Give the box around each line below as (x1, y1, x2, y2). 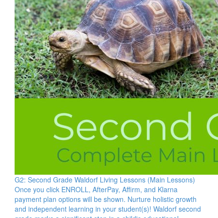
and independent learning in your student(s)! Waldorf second (15, 204, 201, 214)
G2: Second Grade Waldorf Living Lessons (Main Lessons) (15, 175, 195, 184)
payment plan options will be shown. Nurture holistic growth (15, 194, 197, 204)
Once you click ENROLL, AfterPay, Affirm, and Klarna (15, 184, 178, 194)
